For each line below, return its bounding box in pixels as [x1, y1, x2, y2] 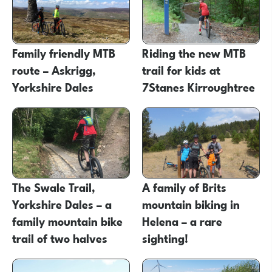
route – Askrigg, [12, 59, 96, 79]
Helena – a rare [141, 210, 222, 230]
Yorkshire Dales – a [12, 193, 112, 213]
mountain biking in [141, 193, 240, 213]
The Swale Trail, [12, 176, 95, 196]
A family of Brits [141, 176, 226, 196]
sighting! [141, 227, 188, 247]
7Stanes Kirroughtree [141, 76, 255, 96]
